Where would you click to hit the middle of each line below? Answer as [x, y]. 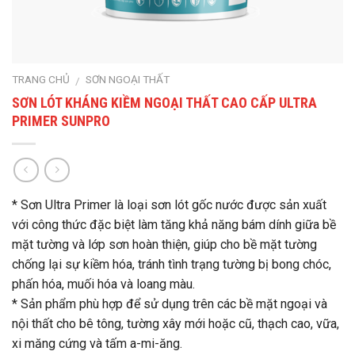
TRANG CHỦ [41, 79]
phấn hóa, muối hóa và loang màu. [103, 284]
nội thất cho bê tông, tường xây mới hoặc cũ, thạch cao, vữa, [176, 324]
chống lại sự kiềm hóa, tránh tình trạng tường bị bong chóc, [172, 265]
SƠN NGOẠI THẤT [128, 79]
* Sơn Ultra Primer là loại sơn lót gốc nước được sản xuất [169, 205]
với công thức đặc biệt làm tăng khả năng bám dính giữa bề [174, 225]
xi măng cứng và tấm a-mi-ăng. [97, 344]
